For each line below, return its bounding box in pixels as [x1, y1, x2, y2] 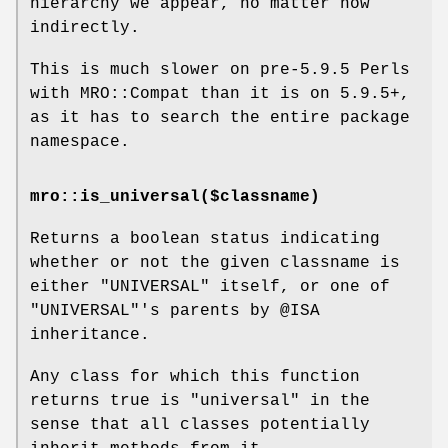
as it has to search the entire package [30, 109, 410, 128]
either [30, 278, 100, 297]
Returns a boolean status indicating [30, 230, 380, 249]
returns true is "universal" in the [30, 392, 370, 411]
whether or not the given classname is [30, 254, 400, 273]
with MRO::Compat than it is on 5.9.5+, [30, 85, 410, 104]
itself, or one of [210, 278, 390, 297]
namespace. [30, 133, 130, 152]
